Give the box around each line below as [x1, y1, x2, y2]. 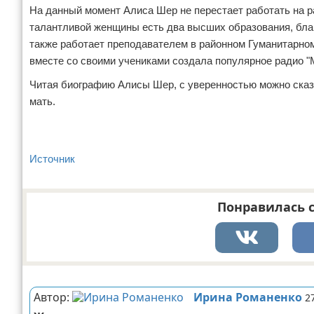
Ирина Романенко [193, 289, 302, 305]
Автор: [34, 289, 72, 305]
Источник [29, 153, 75, 165]
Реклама [29, 268, 59, 278]
